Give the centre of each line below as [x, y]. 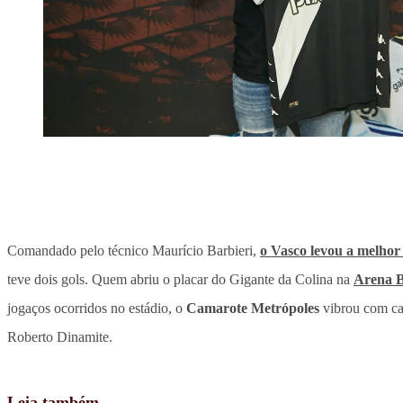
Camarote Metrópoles [253, 309]
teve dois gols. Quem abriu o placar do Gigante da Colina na [180, 280]
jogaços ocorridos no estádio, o [97, 309]
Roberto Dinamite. [60, 337]
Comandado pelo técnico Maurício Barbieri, [134, 251]
